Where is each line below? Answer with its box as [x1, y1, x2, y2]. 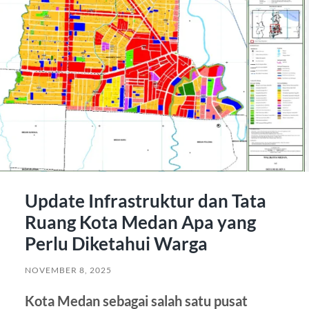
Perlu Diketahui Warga [24, 232, 208, 255]
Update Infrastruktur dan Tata [24, 189, 266, 212]
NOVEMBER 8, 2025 [24, 264, 112, 275]
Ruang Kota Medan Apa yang [24, 210, 256, 233]
